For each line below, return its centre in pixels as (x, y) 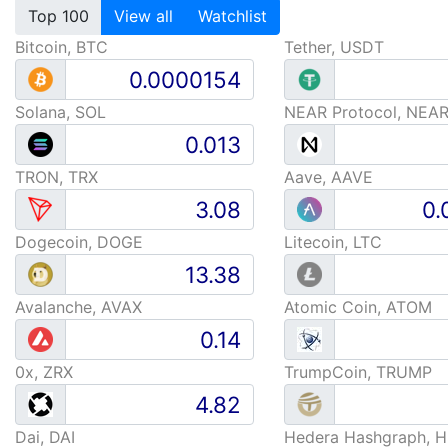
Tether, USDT (333, 47)
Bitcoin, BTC (61, 47)
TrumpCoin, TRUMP (357, 372)
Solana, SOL (60, 112)
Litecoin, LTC (332, 242)
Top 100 (58, 16)
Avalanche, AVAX (78, 307)
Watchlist (232, 16)
